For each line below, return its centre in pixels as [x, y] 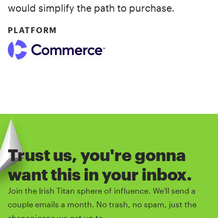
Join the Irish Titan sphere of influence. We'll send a [102, 191]
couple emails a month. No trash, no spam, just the [102, 204]
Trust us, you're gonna [97, 155]
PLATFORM [33, 30]
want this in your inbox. [100, 174]
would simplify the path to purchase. [91, 8]
